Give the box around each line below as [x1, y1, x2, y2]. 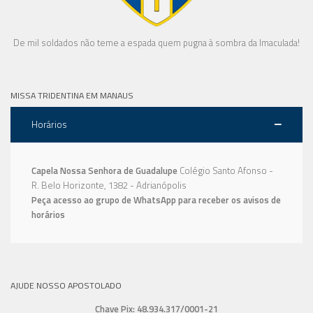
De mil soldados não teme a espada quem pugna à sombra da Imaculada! [13, 36, 300, 50]
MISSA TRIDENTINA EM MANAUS [10, 88, 133, 102]
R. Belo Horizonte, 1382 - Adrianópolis [31, 177, 187, 192]
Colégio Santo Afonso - [180, 163, 273, 177]
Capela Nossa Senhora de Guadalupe [31, 163, 177, 177]
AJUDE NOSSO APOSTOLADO [10, 278, 122, 292]
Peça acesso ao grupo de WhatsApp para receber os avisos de [31, 192, 281, 207]
